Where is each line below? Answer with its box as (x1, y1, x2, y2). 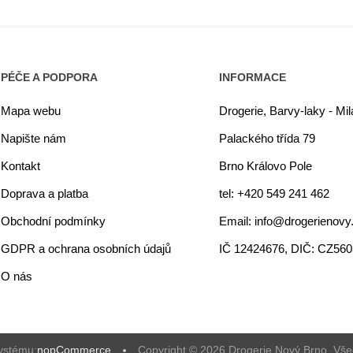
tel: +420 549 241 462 (219, 187, 330, 200)
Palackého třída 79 (219, 132, 316, 145)
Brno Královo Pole (219, 159, 313, 173)
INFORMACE (219, 71, 287, 84)
